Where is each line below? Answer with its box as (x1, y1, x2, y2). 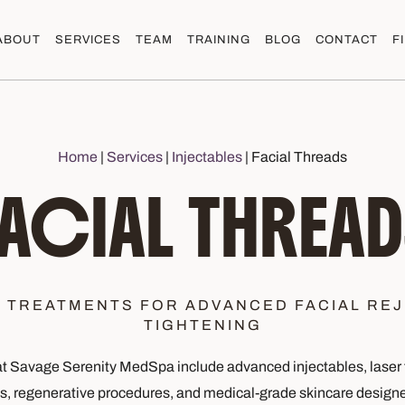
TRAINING (186, 33, 250, 46)
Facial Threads (251, 149, 347, 165)
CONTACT (315, 33, 378, 46)
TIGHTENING (143, 317, 262, 333)
